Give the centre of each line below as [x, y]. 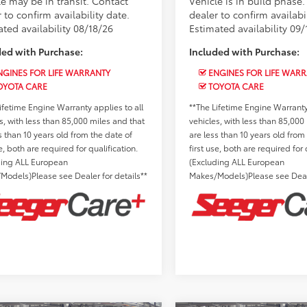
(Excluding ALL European [237, 162]
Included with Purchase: [245, 52]
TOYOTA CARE [235, 86]
